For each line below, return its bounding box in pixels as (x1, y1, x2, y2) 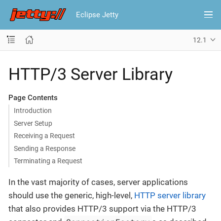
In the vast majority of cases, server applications (8, 177, 188, 187)
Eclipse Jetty (76, 10, 118, 19)
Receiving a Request (13, 132, 75, 140)
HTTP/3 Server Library (8, 64, 173, 84)
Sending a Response (13, 144, 75, 152)
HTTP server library (134, 190, 206, 201)
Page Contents (8, 93, 58, 102)
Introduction (13, 107, 52, 114)
